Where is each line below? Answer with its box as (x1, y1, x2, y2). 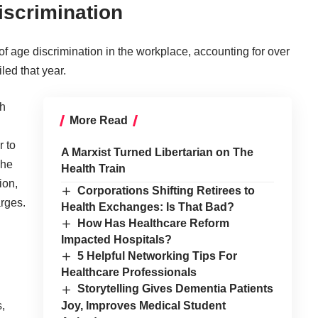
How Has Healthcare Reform (77, 216, 230, 229)
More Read (69, 114, 128, 126)
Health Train (60, 162, 126, 175)
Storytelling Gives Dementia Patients (77, 283, 274, 295)
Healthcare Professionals (60, 266, 197, 279)
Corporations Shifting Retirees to (77, 184, 256, 197)
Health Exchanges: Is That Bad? (60, 200, 234, 213)
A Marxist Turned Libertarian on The (60, 146, 253, 158)
